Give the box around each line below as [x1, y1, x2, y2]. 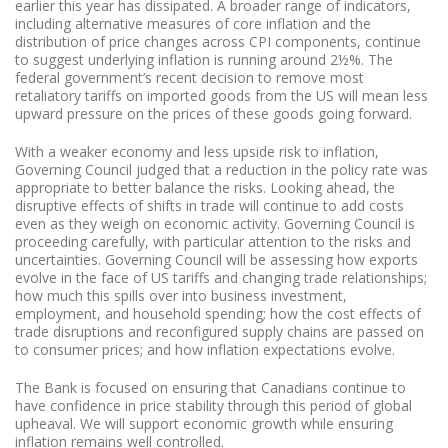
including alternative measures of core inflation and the [15, 13, 371, 33]
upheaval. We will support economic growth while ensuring [15, 413, 393, 433]
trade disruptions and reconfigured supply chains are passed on [15, 321, 424, 341]
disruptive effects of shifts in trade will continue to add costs [15, 195, 404, 215]
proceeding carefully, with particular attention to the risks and [15, 231, 411, 251]
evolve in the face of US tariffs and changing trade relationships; [15, 267, 427, 287]
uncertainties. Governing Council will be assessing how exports [15, 249, 418, 269]
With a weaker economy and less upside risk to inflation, [15, 141, 379, 161]
